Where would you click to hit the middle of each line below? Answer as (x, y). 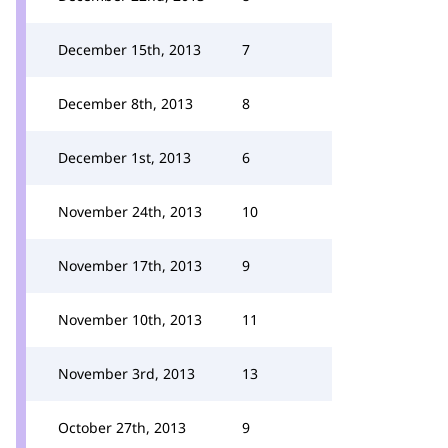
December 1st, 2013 (124, 157)
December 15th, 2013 (129, 49)
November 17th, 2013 (130, 265)
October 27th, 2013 (122, 427)
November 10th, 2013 (130, 319)
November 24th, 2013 (130, 211)
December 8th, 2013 (125, 103)
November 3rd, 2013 (126, 373)
